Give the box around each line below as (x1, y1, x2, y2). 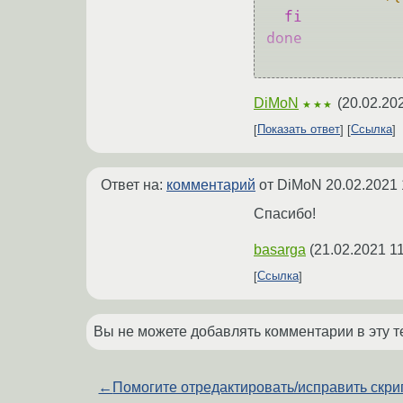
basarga (254, 241, 306, 257)
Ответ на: (101, 176, 166, 193)
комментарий (166, 176, 255, 193)
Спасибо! (254, 205, 316, 221)
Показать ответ (257, 122, 340, 137)
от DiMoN (255, 176, 326, 193)
